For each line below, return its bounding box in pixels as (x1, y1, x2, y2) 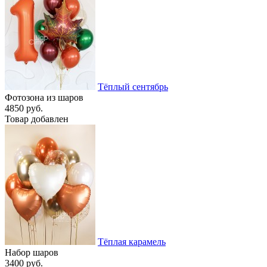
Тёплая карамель (98, 236, 166, 247)
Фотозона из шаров (5, 92, 83, 103)
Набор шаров (5, 247, 58, 257)
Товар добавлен (5, 113, 69, 124)
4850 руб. (5, 103, 43, 113)
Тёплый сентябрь (98, 81, 168, 92)
